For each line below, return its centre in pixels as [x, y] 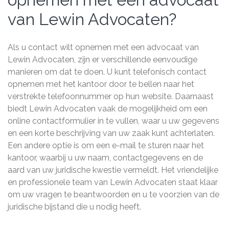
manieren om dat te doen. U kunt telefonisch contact [107, 72]
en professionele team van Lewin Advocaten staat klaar [113, 182]
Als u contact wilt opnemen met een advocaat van [103, 47]
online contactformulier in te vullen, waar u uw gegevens [113, 121]
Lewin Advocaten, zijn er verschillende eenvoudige [102, 60]
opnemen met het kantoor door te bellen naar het [101, 84]
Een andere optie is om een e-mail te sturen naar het [106, 145]
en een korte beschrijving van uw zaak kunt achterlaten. [111, 133]
